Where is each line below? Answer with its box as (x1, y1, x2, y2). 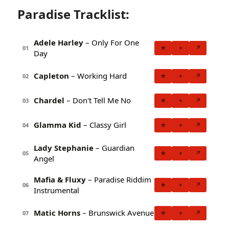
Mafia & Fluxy (34, 174, 86, 185)
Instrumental (34, 185, 79, 195)
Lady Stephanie (34, 142, 94, 153)
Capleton (34, 71, 69, 81)
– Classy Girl (81, 120, 126, 130)
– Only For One (83, 37, 139, 48)
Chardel (34, 95, 64, 106)
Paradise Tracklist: (17, 5, 129, 22)
